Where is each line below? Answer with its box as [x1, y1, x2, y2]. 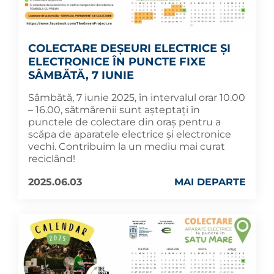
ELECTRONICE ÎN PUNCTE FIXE [28, 55, 206, 69]
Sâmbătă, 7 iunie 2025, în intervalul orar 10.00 [28, 92, 245, 104]
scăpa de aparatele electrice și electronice [28, 128, 231, 141]
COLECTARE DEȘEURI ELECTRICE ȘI [28, 42, 231, 56]
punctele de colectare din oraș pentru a [28, 116, 221, 128]
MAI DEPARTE [174, 176, 246, 188]
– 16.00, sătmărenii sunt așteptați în [28, 104, 200, 116]
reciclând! [28, 153, 75, 165]
